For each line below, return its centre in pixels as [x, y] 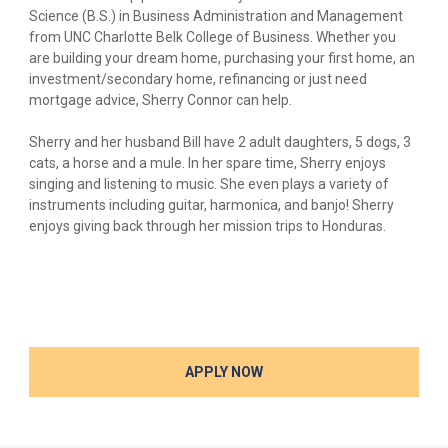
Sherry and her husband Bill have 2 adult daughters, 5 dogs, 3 [220, 142]
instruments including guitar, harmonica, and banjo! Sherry [211, 205]
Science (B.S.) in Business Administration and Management [216, 16]
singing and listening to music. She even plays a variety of [209, 184]
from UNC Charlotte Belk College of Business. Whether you [212, 37]
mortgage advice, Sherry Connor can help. [160, 100]
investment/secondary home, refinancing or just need [198, 79]
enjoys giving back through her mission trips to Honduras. [207, 226]
